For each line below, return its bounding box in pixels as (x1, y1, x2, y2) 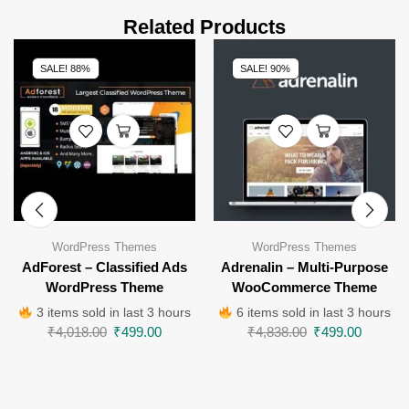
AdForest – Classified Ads (22, 260, 187, 276)
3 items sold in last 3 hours (33, 305, 192, 320)
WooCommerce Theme (232, 280, 377, 296)
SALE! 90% (240, 62, 291, 74)
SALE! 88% (40, 62, 91, 74)
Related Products (123, 16, 286, 39)
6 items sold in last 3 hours (233, 305, 392, 320)
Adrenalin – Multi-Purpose (221, 260, 388, 276)
